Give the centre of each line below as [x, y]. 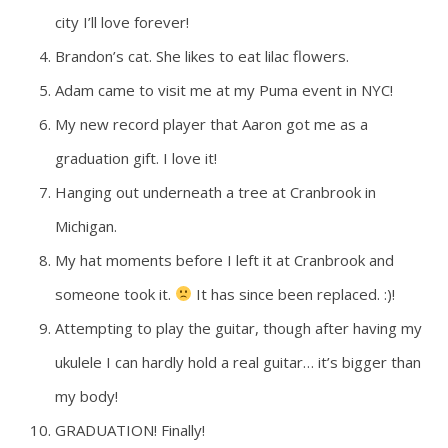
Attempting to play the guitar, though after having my [238, 327]
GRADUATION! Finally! [130, 429]
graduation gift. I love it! [136, 157]
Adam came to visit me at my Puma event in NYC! [224, 89]
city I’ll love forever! [122, 21]
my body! [86, 395]
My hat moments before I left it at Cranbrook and [224, 259]
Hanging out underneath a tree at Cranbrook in [215, 191]
